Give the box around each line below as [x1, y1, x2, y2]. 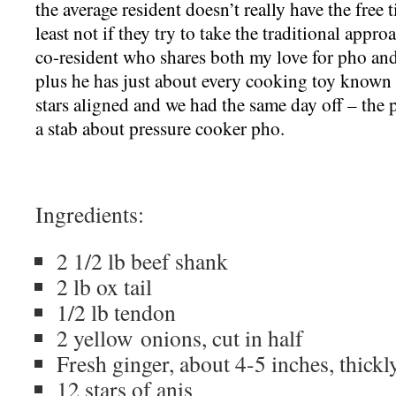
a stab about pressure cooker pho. [35, 115, 285, 141]
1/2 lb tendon [57, 296, 176, 327]
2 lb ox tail [57, 270, 152, 301]
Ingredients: [35, 198, 144, 229]
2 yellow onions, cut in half [57, 322, 303, 353]
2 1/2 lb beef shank [57, 245, 228, 276]
